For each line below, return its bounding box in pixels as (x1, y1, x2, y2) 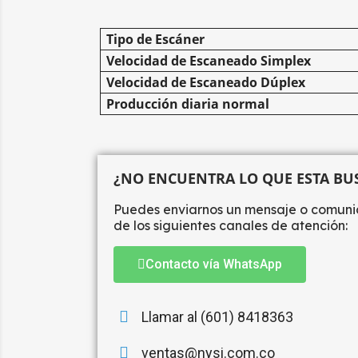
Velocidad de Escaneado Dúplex (106, 74, 305, 91)
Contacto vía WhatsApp (145, 257, 282, 272)
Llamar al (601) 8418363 (141, 308, 293, 325)
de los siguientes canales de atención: (113, 217, 348, 233)
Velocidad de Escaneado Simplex (106, 52, 311, 70)
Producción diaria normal (106, 95, 269, 113)
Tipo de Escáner (106, 30, 205, 48)
